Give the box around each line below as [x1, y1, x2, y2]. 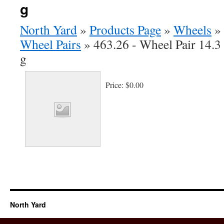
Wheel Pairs [20, 35, 81, 52]
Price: [105, 79, 125, 90]
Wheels [173, 21, 211, 38]
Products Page [89, 21, 161, 38]
